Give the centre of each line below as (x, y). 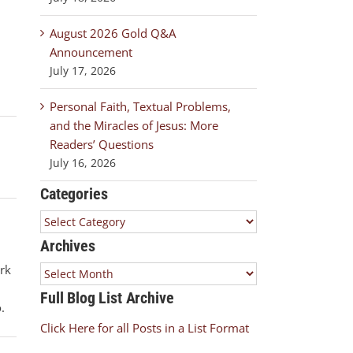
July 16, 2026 (83, 163)
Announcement (91, 52)
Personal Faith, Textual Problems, (140, 106)
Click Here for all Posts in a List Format (145, 328)
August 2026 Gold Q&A (113, 33)
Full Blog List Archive (107, 298)
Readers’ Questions (102, 144)
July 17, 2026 (83, 71)
